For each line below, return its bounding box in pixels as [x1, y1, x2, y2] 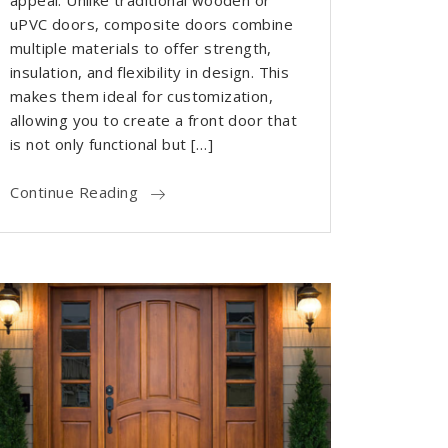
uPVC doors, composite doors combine [10, 14, 293, 35]
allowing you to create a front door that [10, 110, 297, 131]
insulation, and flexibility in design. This [10, 62, 290, 83]
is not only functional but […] [10, 134, 213, 155]
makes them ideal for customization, [10, 86, 273, 107]
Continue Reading [10, 182, 138, 203]
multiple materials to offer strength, [10, 38, 272, 59]
